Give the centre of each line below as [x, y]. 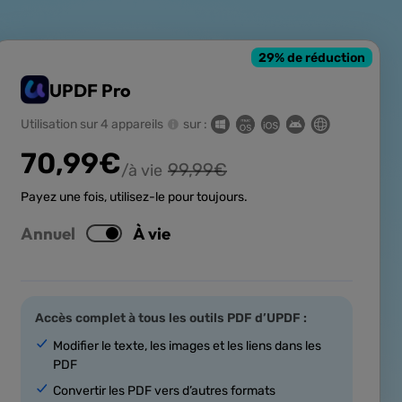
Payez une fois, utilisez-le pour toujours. [134, 197]
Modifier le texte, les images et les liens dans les [187, 346]
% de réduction [320, 57]
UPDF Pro [90, 90]
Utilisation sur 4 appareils [92, 125]
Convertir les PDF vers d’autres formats [164, 391]
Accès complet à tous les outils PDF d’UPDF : [171, 319]
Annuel [48, 234]
